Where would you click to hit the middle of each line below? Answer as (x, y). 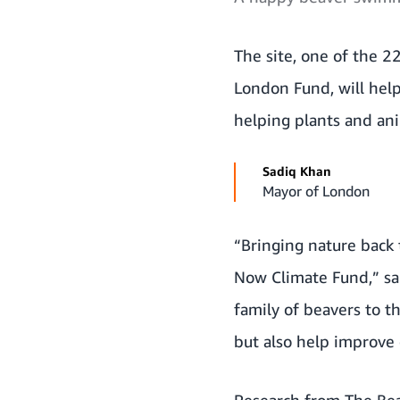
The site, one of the (308, 55)
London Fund (282, 87)
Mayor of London (316, 191)
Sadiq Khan (297, 171)
